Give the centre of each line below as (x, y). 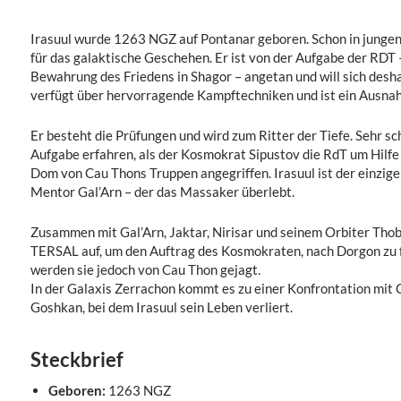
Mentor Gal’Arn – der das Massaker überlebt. (162, 192)
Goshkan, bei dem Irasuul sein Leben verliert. (161, 307)
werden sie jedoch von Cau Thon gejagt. (145, 269)
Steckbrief (77, 359)
